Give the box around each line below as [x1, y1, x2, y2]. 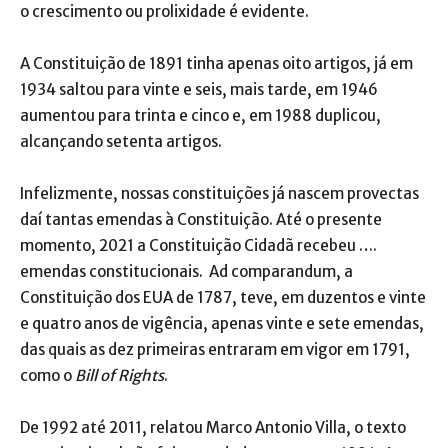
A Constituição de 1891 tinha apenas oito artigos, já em [20, 53, 413, 73]
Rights [118, 365, 164, 385]
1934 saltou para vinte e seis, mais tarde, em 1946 [20, 79, 378, 99]
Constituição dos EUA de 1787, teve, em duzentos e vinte [20, 287, 426, 307]
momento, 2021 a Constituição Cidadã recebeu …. [20, 235, 377, 255]
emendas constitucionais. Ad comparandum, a [20, 261, 353, 281]
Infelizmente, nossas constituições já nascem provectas [20, 183, 419, 203]
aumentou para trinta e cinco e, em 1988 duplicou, [20, 105, 381, 125]
